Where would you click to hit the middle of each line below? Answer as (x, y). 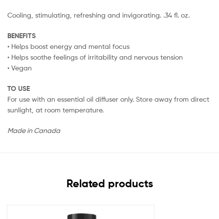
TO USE (19, 88)
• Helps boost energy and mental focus (68, 46)
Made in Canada (34, 130)
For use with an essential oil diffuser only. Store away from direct (108, 99)
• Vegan (20, 68)
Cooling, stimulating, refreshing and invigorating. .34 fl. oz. (99, 15)
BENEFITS (22, 36)
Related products (109, 183)
